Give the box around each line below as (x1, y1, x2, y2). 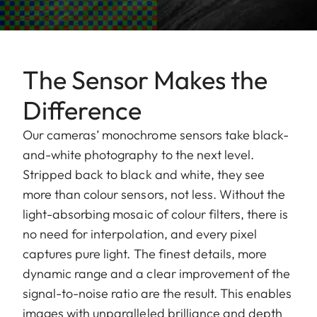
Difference (23, 93, 142, 126)
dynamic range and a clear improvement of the (23, 265, 291, 282)
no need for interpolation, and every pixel (23, 225, 258, 242)
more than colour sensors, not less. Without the (23, 185, 286, 202)
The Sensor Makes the (23, 63, 267, 96)
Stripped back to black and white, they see (23, 166, 265, 183)
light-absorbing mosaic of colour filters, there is (23, 205, 289, 222)
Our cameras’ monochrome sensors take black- (23, 126, 289, 143)
